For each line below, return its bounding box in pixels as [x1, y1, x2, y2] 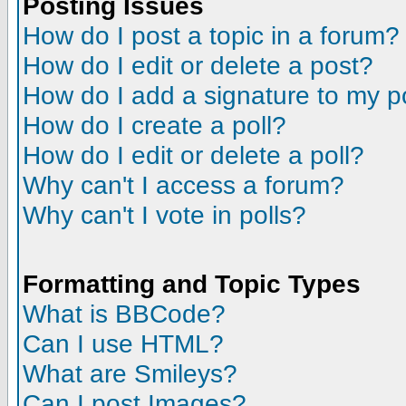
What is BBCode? [23, 299, 226, 328]
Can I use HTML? [23, 329, 224, 358]
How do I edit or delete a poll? [23, 140, 364, 169]
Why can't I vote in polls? [23, 200, 306, 229]
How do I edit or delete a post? [23, 51, 373, 80]
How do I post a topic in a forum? [23, 21, 400, 50]
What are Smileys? [23, 359, 237, 388]
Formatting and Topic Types [23, 269, 361, 298]
